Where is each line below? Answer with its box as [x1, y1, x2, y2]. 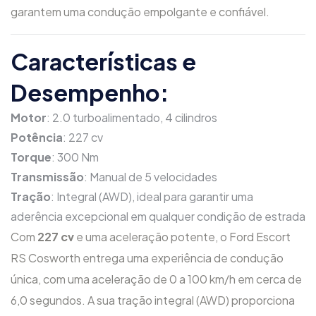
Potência [11, 129, 63, 145]
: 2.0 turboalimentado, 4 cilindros [47, 109, 217, 125]
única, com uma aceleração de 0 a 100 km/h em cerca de [11, 271, 302, 286]
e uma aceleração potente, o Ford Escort [74, 229, 291, 244]
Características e [11, 47, 196, 75]
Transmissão [11, 169, 84, 184]
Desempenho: [11, 78, 169, 107]
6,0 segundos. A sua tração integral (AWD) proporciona [11, 292, 295, 308]
